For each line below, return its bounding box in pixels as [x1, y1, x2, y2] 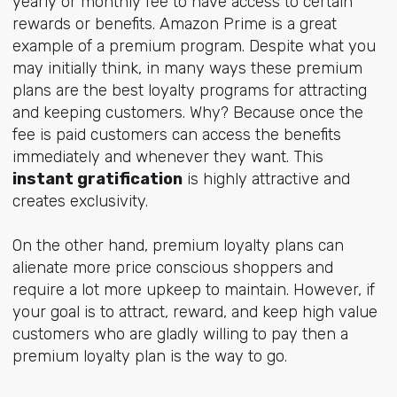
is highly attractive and [182, 168, 350, 189]
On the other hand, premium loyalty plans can [12, 236, 344, 256]
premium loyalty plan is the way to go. [12, 346, 287, 367]
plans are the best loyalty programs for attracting [12, 80, 367, 100]
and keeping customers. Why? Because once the [12, 102, 363, 122]
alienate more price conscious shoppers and [12, 258, 333, 278]
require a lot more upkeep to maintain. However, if [12, 280, 375, 300]
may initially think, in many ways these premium [12, 58, 362, 78]
